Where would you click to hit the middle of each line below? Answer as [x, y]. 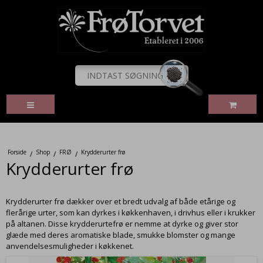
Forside [17, 152]
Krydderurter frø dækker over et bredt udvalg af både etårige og [121, 202]
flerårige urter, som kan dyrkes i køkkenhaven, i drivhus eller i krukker [131, 213]
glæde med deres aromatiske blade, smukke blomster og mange [121, 235]
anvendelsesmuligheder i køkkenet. [70, 246]
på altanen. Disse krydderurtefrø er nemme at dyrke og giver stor [122, 224]
